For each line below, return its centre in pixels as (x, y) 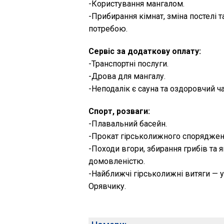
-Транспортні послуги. (128, 64)
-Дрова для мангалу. (127, 76)
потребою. (108, 29)
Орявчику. (107, 186)
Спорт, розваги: (119, 111)
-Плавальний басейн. (128, 124)
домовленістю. (117, 161)
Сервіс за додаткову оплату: (145, 51)
